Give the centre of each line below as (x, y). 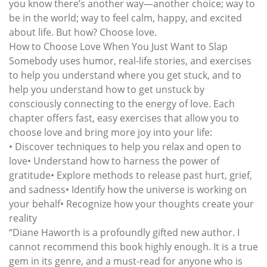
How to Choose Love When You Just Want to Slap (118, 46)
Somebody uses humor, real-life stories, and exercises (130, 60)
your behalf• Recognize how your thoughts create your (131, 204)
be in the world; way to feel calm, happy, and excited (125, 18)
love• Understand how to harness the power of (114, 161)
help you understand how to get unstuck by (107, 89)
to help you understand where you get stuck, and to (125, 75)
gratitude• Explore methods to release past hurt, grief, (131, 175)
